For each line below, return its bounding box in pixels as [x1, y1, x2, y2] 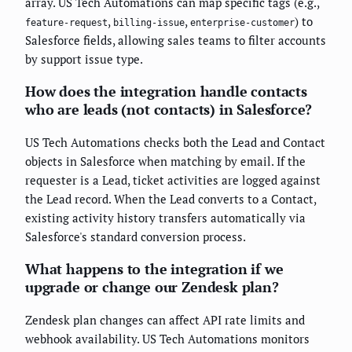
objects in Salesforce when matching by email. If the [25, 152, 306, 169]
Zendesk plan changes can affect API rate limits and [25, 311, 305, 328]
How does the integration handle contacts [25, 81, 307, 101]
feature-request [25, 16, 108, 28]
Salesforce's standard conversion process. [25, 228, 246, 244]
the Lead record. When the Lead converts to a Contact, [25, 190, 316, 207]
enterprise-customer [190, 16, 295, 28]
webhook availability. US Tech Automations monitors [25, 330, 310, 346]
